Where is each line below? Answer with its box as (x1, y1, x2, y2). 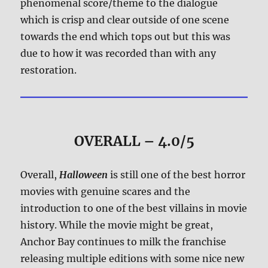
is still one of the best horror (108, 169, 246, 181)
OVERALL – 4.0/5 (74, 132, 194, 150)
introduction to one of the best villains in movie (20, 202, 248, 215)
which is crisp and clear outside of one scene (20, 13, 230, 26)
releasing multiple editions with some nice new (20, 252, 245, 265)
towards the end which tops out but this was (20, 30, 231, 42)
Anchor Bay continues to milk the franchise (20, 236, 227, 248)
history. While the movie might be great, (20, 219, 214, 232)
